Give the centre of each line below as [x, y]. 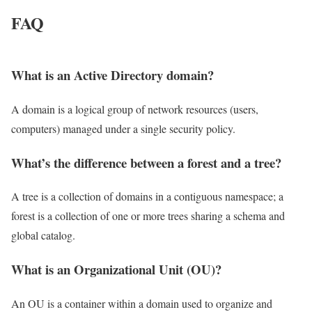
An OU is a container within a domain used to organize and [142, 303]
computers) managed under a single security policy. [123, 128]
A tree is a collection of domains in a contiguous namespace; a [147, 196]
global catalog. [43, 235]
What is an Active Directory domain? [112, 75]
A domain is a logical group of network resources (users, [135, 109]
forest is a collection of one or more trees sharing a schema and [148, 216]
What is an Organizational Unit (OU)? [116, 270]
